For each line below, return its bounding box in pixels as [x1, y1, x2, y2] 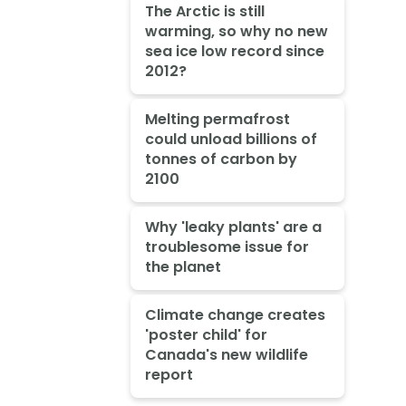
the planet [144, 256, 221, 277]
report [144, 363, 193, 385]
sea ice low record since [144, 41, 324, 63]
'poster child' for [144, 324, 267, 345]
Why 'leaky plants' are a [144, 216, 322, 237]
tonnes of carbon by [144, 149, 297, 170]
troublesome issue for [144, 236, 309, 257]
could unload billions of [144, 129, 317, 150]
